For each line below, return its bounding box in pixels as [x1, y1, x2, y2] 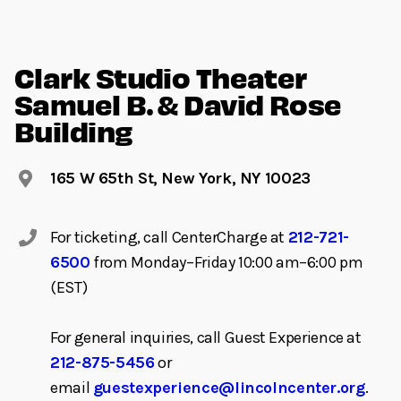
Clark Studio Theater [14, 58, 307, 94]
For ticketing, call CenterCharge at [50, 226, 288, 247]
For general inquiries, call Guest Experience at [50, 327, 362, 347]
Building [14, 112, 132, 148]
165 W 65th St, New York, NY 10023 [50, 167, 311, 188]
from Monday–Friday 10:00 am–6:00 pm [90, 252, 363, 272]
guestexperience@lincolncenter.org [92, 377, 365, 397]
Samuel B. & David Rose [14, 85, 342, 121]
